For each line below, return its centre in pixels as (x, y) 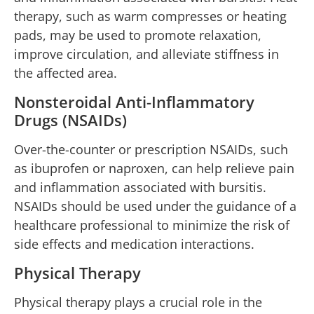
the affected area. (66, 73)
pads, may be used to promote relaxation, (138, 35)
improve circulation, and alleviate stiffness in (146, 54)
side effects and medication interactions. (134, 244)
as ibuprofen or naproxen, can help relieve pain (154, 168)
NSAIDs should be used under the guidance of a (155, 206)
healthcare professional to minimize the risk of (152, 225)
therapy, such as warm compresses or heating (150, 16)
